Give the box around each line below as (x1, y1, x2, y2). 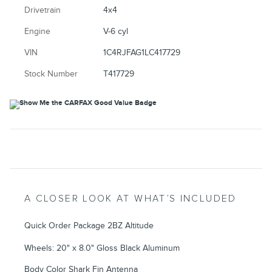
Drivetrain (24, 4, 61, 15)
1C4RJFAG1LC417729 (103, 47, 181, 58)
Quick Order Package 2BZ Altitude (24, 220, 154, 231)
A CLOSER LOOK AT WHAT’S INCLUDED (24, 192, 237, 205)
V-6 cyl (103, 25, 129, 36)
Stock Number (24, 68, 78, 79)
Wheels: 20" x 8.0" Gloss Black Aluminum (24, 242, 180, 253)
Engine (24, 25, 50, 36)
